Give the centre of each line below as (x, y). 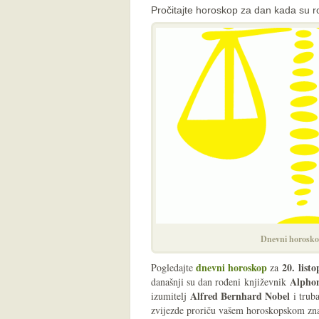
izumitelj (171, 296)
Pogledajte (173, 267)
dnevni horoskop (231, 267)
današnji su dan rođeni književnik (220, 282)
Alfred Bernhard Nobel (240, 296)
